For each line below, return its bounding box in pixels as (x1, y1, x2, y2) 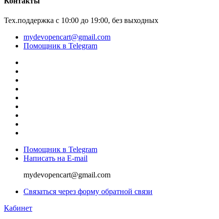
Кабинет (4, 203, 32, 212)
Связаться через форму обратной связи (23, 187, 153, 196)
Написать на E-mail (23, 153, 88, 162)
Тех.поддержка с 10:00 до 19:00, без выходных (4, 16, 158, 24)
